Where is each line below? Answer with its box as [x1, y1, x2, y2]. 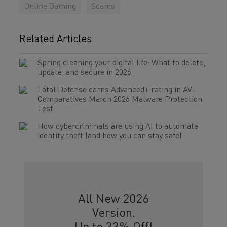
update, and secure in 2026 [37, 69, 131, 77]
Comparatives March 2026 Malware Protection [37, 96, 202, 104]
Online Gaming [24, 3, 76, 11]
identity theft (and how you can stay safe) [37, 132, 181, 140]
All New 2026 [78, 194, 149, 206]
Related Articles [19, 34, 92, 45]
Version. [92, 208, 135, 220]
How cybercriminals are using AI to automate [37, 123, 198, 131]
